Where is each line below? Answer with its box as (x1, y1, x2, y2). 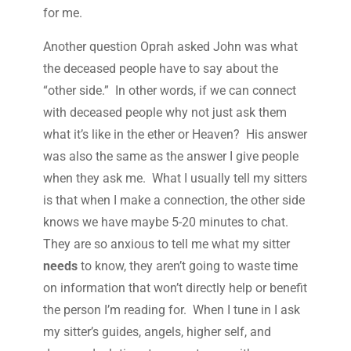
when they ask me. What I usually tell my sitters (42, 170, 307, 186)
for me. (42, 5, 82, 21)
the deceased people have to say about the (42, 60, 278, 76)
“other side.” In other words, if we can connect (42, 82, 296, 98)
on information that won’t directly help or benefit (42, 280, 307, 295)
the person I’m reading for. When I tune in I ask (42, 302, 300, 317)
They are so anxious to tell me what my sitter (42, 236, 290, 251)
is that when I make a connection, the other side (42, 192, 305, 208)
